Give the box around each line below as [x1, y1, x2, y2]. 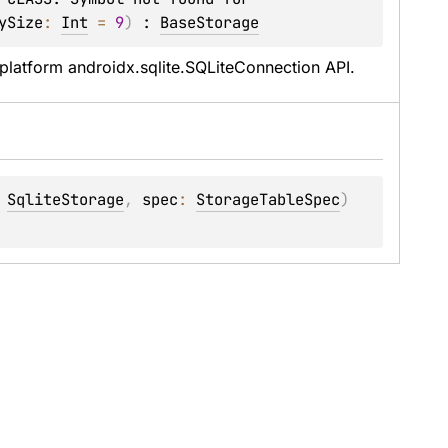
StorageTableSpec [196, 189, 341, 210]
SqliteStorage [7, 189, 125, 210]
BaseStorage [160, 12, 260, 33]
